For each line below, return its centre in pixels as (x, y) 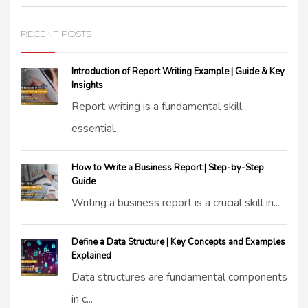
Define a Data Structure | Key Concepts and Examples (178, 242)
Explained (91, 256)
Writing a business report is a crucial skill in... (176, 203)
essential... (96, 129)
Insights (87, 85)
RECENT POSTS (56, 34)
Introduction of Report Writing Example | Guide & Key (178, 71)
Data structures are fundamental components (179, 277)
